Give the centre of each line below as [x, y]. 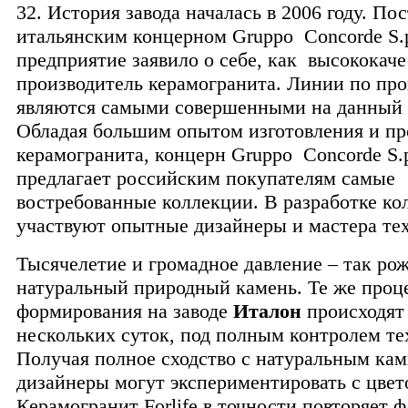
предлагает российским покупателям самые [206, 178]
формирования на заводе [125, 311]
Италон [267, 311]
